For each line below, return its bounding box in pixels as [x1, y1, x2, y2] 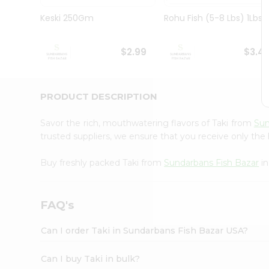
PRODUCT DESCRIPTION [40, 90, 158, 102]
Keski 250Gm [40, 12, 94, 25]
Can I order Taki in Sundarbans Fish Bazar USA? [41, 225, 249, 236]
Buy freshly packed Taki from [40, 157, 165, 168]
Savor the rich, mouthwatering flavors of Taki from [40, 117, 254, 128]
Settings [12, 163, 53, 177]
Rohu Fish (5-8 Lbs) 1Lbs [163, 12, 262, 25]
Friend [12, 112, 36, 124]
